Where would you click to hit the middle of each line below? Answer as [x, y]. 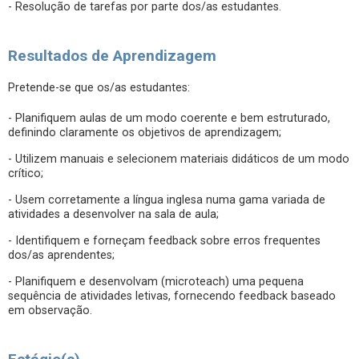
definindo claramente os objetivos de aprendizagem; [145, 133]
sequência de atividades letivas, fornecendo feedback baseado [172, 296]
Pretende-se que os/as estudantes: [99, 88]
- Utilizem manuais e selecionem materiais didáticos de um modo [179, 159]
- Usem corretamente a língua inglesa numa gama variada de [167, 200]
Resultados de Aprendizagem [112, 56]
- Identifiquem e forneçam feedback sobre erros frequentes [164, 241]
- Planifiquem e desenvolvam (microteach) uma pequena [156, 282]
